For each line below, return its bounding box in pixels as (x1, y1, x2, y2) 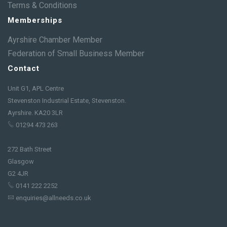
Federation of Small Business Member (8, 49, 144, 58)
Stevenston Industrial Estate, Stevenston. (8, 97, 126, 104)
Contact (8, 64, 40, 73)
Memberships (8, 16, 62, 25)
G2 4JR (8, 170, 28, 177)
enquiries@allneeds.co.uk (16, 194, 91, 202)
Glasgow (8, 158, 34, 165)
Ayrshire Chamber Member (8, 35, 102, 45)
